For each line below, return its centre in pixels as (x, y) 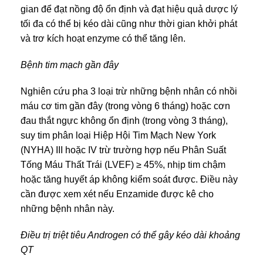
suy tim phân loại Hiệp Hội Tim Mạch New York (118, 135)
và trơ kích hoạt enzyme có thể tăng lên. (103, 38)
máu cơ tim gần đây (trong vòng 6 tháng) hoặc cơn (125, 106)
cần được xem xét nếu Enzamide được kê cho (117, 194)
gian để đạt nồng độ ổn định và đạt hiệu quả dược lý (129, 9)
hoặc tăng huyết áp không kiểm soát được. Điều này (129, 179)
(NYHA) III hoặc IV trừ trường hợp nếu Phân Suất (123, 150)
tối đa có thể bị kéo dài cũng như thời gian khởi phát (129, 23)
